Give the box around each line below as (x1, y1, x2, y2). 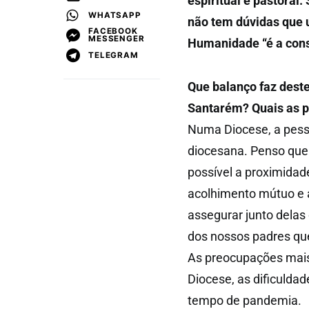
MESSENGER (88, 34, 145, 43)
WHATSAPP (88, 10, 141, 20)
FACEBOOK (88, 26, 138, 36)
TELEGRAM (88, 50, 139, 60)
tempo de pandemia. (188, 293, 301, 308)
